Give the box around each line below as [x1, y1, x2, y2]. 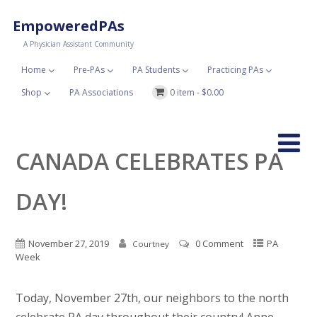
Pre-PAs [73, 64, 105, 76]
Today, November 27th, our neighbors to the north [15, 290, 289, 306]
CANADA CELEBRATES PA [15, 145, 283, 176]
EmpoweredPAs [12, 16, 125, 35]
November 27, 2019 [28, 237, 109, 250]
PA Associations [69, 86, 133, 99]
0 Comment [195, 237, 243, 250]
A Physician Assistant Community [23, 39, 134, 49]
